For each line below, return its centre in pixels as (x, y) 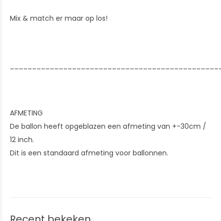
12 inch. (23, 140)
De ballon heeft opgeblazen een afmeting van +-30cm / (108, 126)
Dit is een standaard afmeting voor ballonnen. (90, 153)
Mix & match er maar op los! (60, 18)
